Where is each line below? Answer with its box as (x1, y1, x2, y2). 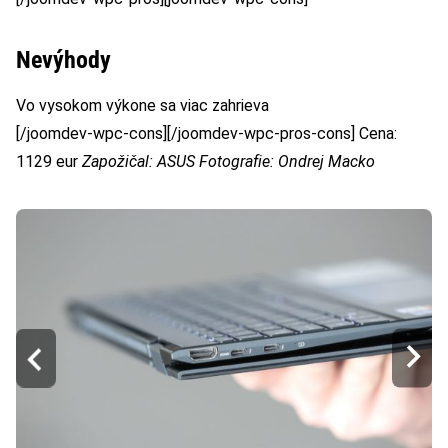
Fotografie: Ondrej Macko (199, 152, 375, 172)
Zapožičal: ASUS (82, 152, 195, 172)
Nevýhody (16, 46, 111, 75)
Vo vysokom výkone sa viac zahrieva (16, 96, 269, 116)
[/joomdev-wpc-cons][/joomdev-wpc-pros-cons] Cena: (16, 124, 397, 144)
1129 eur (16, 152, 82, 172)
